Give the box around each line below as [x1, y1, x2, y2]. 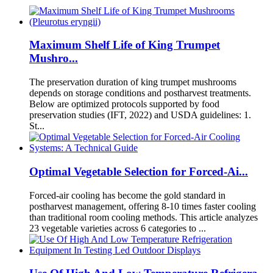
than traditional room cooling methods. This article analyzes [29, 211, 258, 222]
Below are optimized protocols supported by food [29, 99, 219, 110]
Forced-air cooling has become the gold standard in [29, 190, 225, 200]
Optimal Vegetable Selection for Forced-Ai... [29, 165, 248, 178]
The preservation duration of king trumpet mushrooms [29, 77, 236, 88]
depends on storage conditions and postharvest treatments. [29, 88, 251, 99]
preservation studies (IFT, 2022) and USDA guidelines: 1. [29, 110, 251, 121]
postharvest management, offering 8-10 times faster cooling [29, 200, 256, 211]
